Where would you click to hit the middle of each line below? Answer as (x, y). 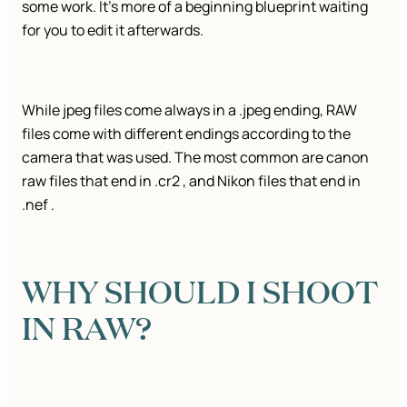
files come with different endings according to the (186, 133)
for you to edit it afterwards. (114, 30)
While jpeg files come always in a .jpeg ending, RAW (189, 109)
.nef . (38, 204)
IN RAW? (87, 327)
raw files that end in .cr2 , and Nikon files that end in (191, 180)
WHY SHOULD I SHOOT (200, 290)
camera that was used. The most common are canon (195, 157)
